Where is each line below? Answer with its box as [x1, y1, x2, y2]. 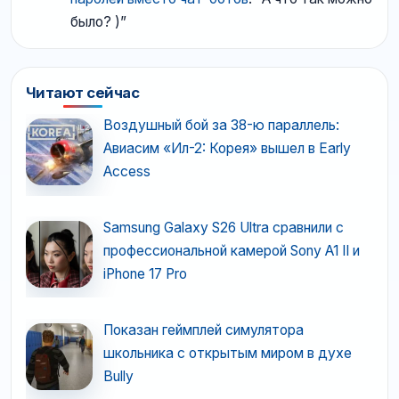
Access [102, 163, 151, 181]
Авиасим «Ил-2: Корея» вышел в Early [102, 140, 351, 158]
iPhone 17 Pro [102, 265, 187, 283]
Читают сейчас [26, 84, 140, 102]
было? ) [70, 13, 120, 31]
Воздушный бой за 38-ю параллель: [102, 117, 339, 134]
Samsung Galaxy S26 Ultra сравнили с [102, 219, 344, 237]
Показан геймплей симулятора [102, 321, 304, 338]
